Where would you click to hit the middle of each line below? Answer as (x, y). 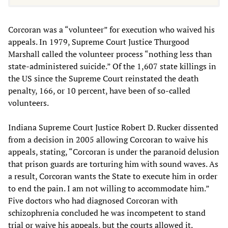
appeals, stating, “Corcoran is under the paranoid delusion (114, 152)
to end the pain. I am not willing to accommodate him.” (109, 189)
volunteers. (28, 103)
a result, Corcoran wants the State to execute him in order (113, 176)
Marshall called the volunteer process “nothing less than (110, 54)
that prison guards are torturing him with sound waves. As (113, 164)
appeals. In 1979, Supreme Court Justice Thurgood (99, 42)
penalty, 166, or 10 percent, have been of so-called (99, 91)
